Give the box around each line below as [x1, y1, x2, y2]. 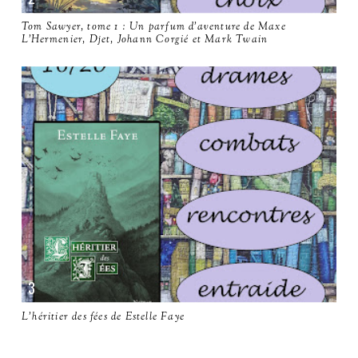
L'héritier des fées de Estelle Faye [22, 309, 185, 324]
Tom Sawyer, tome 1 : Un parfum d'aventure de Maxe [22, 20, 286, 34]
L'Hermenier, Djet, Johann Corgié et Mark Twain [22, 33, 268, 47]
